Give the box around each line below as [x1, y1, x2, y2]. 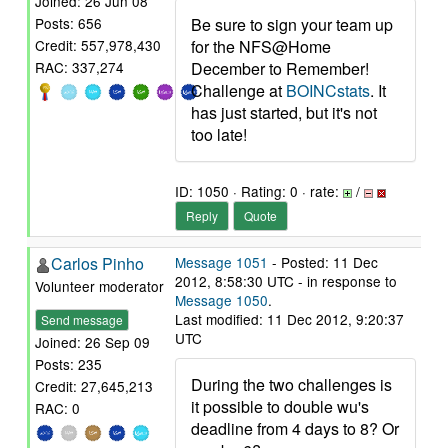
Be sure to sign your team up [191, 13, 393, 36]
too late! [191, 123, 247, 146]
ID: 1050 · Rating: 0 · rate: [175, 181, 343, 201]
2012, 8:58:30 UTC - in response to [175, 271, 397, 291]
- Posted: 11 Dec [268, 252, 378, 272]
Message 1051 [175, 252, 268, 272]
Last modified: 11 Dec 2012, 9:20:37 [175, 309, 404, 329]
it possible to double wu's [191, 395, 369, 418]
